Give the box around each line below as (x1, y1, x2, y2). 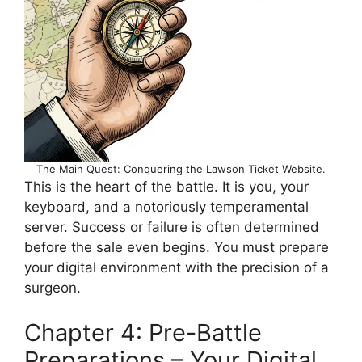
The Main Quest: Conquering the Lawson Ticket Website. (36, 162, 326, 176)
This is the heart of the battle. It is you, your (24, 179, 309, 196)
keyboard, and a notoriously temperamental (24, 199, 309, 216)
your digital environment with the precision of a (24, 259, 329, 276)
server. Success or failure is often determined (24, 219, 319, 236)
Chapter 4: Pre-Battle (24, 318, 262, 347)
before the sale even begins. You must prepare (24, 239, 329, 256)
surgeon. (24, 280, 81, 297)
